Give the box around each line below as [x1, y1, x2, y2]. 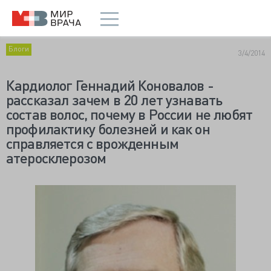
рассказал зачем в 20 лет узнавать [6, 90, 223, 109]
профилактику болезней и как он [6, 119, 210, 138]
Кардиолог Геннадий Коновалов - [6, 76, 214, 94]
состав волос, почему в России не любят [6, 105, 253, 123]
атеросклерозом [6, 148, 106, 167]
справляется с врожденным [6, 134, 178, 152]
